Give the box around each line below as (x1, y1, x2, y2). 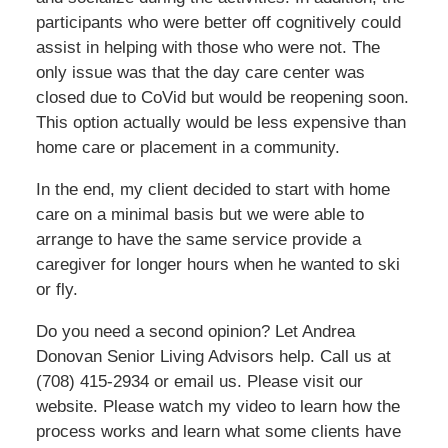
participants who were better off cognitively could (35, 13, 401, 32)
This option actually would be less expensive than (35, 113, 406, 132)
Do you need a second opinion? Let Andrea (35, 322, 355, 341)
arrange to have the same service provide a (35, 230, 361, 249)
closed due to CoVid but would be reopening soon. (35, 88, 409, 107)
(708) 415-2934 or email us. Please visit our (35, 372, 363, 391)
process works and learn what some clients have (35, 422, 401, 441)
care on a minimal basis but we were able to (35, 205, 364, 224)
